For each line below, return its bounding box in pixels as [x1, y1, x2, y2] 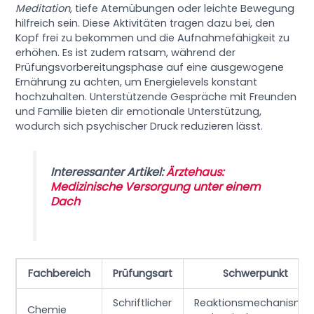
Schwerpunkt [223, 266, 289, 281]
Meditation [15, 1, 71, 16]
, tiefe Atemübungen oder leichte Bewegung [70, 1, 295, 16]
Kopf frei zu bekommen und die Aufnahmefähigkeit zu [15, 31, 290, 46]
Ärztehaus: [165, 164, 224, 181]
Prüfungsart [113, 266, 173, 281]
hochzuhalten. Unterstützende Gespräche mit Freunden [15, 90, 297, 104]
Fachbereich [28, 266, 91, 281]
